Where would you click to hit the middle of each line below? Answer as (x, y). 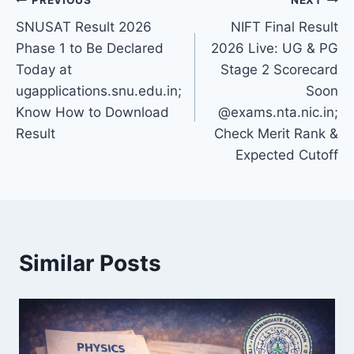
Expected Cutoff (287, 155)
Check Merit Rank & (276, 134)
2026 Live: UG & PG (275, 49)
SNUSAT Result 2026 (84, 27)
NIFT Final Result (284, 27)
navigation (72, 38)
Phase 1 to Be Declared (90, 49)
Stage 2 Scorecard (279, 70)
